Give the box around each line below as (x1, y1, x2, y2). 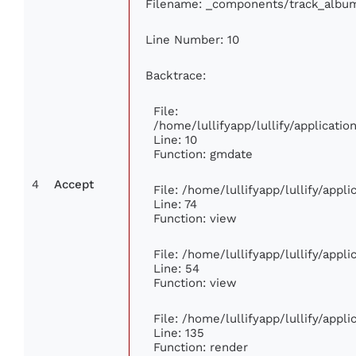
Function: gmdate (153, 146, 253, 161)
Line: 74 (153, 196, 197, 211)
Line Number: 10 (145, 32, 239, 46)
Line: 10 (153, 132, 197, 146)
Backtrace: (145, 68, 206, 82)
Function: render (153, 339, 248, 354)
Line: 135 (153, 325, 204, 339)
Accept (54, 177, 94, 191)
